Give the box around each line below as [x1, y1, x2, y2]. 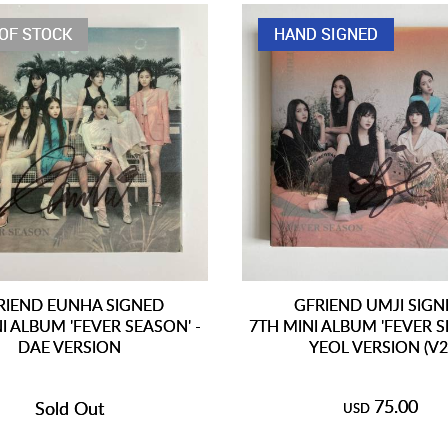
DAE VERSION [17, 334, 121, 358]
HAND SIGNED [273, 22, 378, 45]
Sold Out [34, 395, 104, 420]
